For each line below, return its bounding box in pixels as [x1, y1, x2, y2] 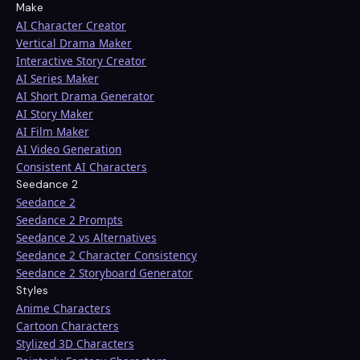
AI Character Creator [16, 18, 126, 34]
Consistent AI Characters [16, 159, 147, 175]
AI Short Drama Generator [16, 88, 154, 104]
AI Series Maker [16, 71, 99, 87]
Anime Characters [16, 301, 111, 317]
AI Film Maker [16, 124, 89, 140]
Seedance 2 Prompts [16, 212, 123, 228]
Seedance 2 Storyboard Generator [16, 265, 193, 281]
